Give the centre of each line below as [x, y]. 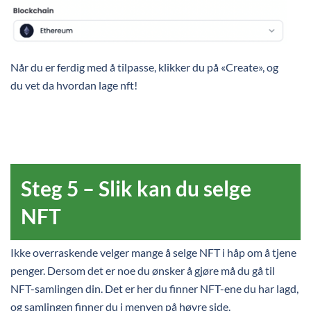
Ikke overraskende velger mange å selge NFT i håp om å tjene [153, 252]
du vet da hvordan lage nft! [75, 85]
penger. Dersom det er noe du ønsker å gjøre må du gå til [143, 270]
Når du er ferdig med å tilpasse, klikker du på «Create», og [144, 67]
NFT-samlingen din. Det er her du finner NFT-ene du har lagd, [154, 288]
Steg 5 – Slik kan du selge [136, 188]
